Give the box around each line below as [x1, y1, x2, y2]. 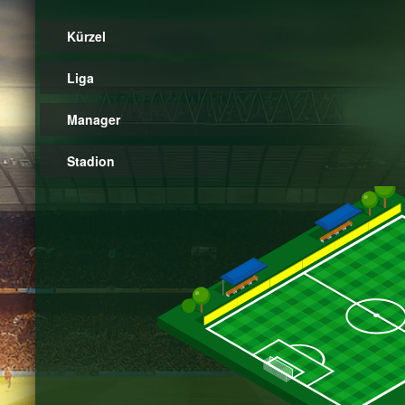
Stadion [67, 152, 115, 171]
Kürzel [67, 27, 106, 46]
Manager [67, 110, 120, 129]
